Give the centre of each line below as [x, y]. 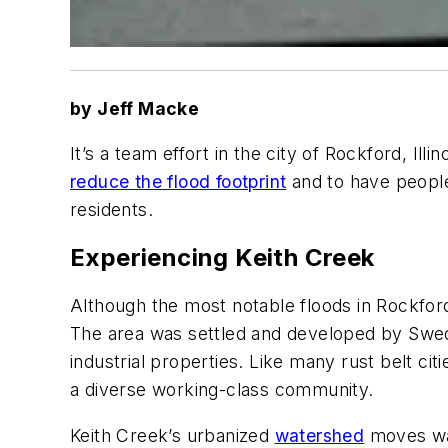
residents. [112, 210]
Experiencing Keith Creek [222, 258]
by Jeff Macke [135, 108]
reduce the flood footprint [178, 182]
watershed [319, 435]
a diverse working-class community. [222, 390]
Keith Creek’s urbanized [172, 435]
